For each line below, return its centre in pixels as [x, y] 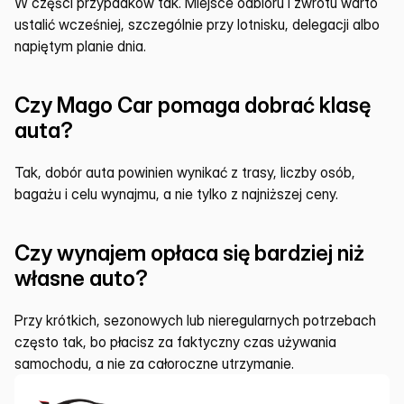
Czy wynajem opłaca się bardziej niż [189, 253]
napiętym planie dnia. [80, 46]
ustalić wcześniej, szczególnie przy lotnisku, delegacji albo [197, 24]
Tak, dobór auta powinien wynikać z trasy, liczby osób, [185, 172]
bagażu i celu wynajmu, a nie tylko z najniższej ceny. [176, 194]
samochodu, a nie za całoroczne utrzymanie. [154, 363]
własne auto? [81, 278]
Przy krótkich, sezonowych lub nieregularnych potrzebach [195, 320]
